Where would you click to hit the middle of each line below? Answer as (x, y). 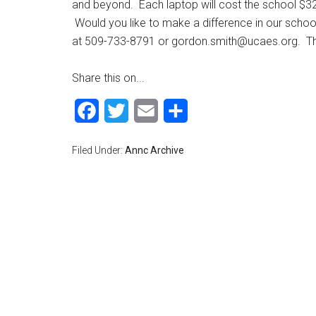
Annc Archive (154, 150)
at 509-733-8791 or (122, 41)
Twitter (146, 110)
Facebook (123, 110)
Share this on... (108, 78)
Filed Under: (98, 150)
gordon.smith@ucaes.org (235, 41)
